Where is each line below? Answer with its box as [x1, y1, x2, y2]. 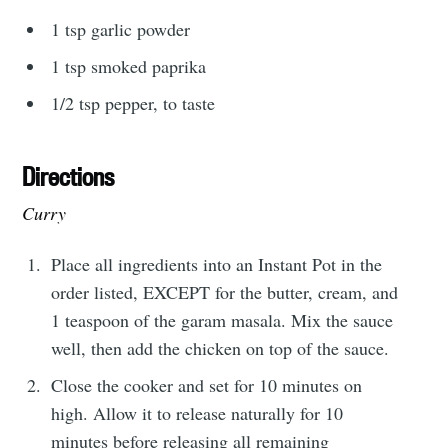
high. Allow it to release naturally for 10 [51, 400, 344, 425]
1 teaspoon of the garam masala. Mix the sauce [51, 307, 394, 332]
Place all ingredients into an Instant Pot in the [51, 251, 383, 276]
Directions [22, 160, 115, 192]
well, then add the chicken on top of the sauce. [51, 335, 390, 360]
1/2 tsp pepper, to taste [51, 90, 216, 115]
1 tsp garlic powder [51, 16, 191, 41]
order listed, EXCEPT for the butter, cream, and [51, 279, 399, 304]
